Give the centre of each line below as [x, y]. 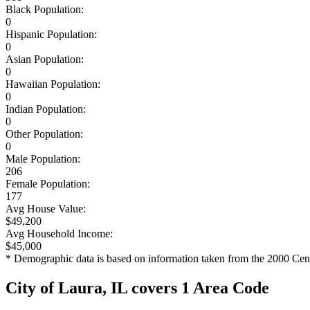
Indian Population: [46, 109]
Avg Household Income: [59, 233]
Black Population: [45, 9]
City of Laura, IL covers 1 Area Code [137, 288]
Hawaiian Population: [53, 84]
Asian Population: [45, 59]
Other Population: [44, 134]
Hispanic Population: [51, 34]
